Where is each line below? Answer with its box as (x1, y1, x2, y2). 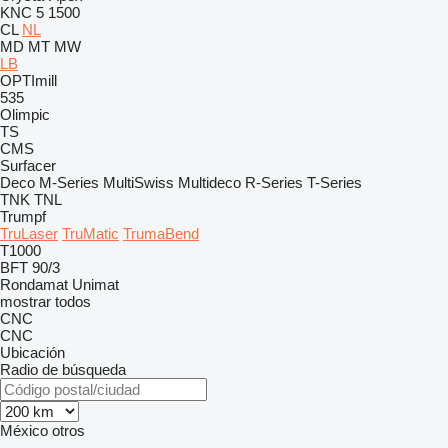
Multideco (178, 174, 241, 191)
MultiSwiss (103, 174, 174, 191)
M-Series (39, 174, 99, 191)
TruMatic (62, 225, 119, 242)
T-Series (307, 174, 362, 191)
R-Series (245, 174, 303, 191)
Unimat (72, 276, 119, 293)
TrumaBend (123, 225, 199, 242)
